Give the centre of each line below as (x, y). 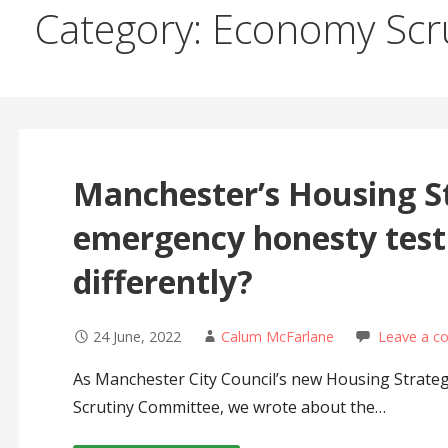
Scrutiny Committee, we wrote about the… (229, 407)
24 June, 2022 (136, 337)
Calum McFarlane (277, 337)
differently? (170, 282)
